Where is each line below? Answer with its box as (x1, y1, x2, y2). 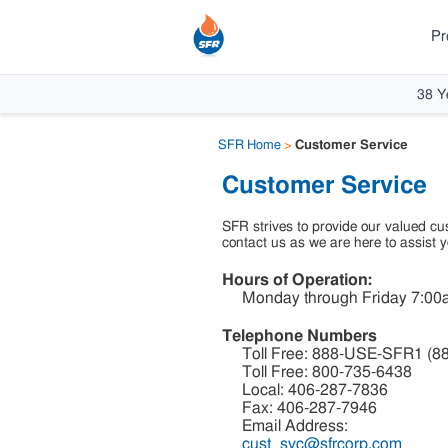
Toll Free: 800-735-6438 (241, 364, 412, 380)
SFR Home (217, 139, 281, 152)
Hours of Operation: (221, 272, 372, 288)
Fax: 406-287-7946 (241, 400, 377, 416)
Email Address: (241, 418, 348, 434)
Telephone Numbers (221, 328, 377, 344)
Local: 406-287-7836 (241, 382, 388, 398)
